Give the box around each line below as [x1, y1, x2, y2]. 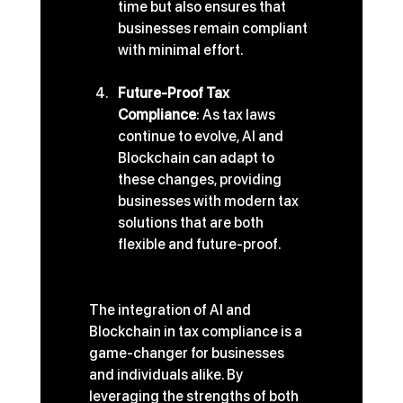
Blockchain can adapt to [117, 149, 277, 167]
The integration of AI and [88, 301, 254, 319]
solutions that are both [117, 214, 266, 232]
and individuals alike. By [88, 366, 246, 384]
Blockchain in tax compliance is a [88, 323, 305, 341]
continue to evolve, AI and [117, 128, 286, 146]
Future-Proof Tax [117, 85, 232, 103]
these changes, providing [117, 171, 284, 189]
